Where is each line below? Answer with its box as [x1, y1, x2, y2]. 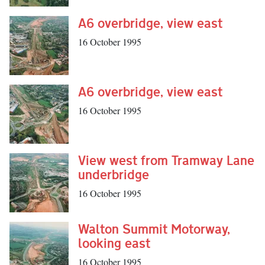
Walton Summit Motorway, [78, 220, 230, 238]
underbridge [78, 166, 149, 183]
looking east [78, 234, 150, 252]
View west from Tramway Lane [78, 151, 254, 169]
